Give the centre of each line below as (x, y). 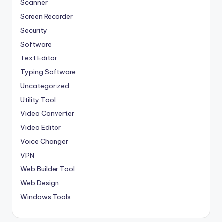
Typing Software (48, 72)
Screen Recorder (47, 16)
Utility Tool (38, 99)
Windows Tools (46, 196)
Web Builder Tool (48, 169)
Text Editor (39, 58)
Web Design (40, 183)
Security (34, 30)
